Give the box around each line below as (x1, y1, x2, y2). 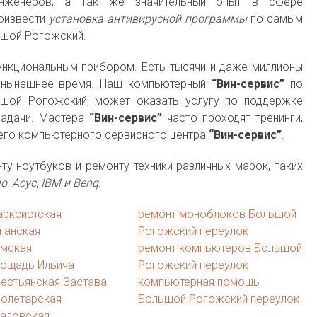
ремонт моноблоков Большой (137, 207, 296, 221)
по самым (247, 12, 303, 25)
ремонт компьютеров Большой (137, 241, 302, 255)
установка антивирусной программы (49, 12, 247, 25)
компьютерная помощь (137, 275, 260, 289)
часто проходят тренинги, (161, 111, 304, 125)
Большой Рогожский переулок (137, 292, 299, 306)
